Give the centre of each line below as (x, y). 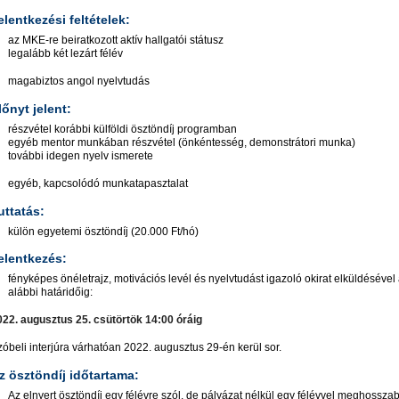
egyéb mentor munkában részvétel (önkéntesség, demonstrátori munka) (182, 142)
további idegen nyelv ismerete (81, 155)
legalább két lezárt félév (65, 53)
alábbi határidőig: (50, 293)
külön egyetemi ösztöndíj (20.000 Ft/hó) (103, 231)
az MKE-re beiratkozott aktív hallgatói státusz (116, 40)
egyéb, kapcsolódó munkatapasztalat (98, 183)
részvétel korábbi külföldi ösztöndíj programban (122, 129)
